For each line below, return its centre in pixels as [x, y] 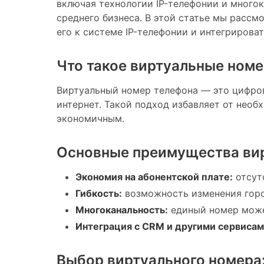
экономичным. [90, 118]
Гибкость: [99, 193]
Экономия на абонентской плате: [154, 176]
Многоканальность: [122, 209]
